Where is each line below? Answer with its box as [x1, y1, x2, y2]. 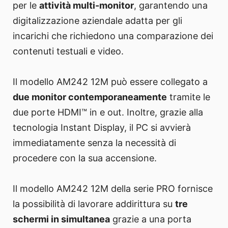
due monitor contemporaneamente [13, 92, 167, 103]
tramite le [167, 92, 210, 103]
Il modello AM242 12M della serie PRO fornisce [13, 183, 213, 194]
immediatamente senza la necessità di [13, 137, 176, 149]
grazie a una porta [110, 214, 191, 225]
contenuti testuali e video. [13, 46, 124, 57]
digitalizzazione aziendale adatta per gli [13, 15, 182, 26]
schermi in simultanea [13, 214, 110, 225]
